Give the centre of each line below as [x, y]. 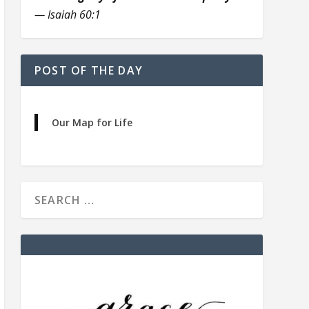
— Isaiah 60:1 [67, 15]
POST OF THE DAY [88, 71]
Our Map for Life [92, 123]
